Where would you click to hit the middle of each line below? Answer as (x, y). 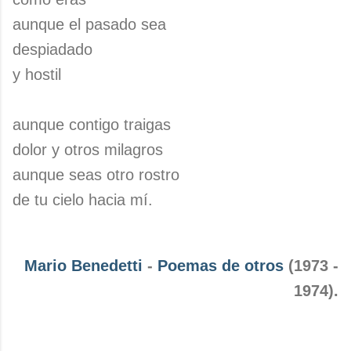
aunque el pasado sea (89, 24)
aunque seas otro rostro (96, 175)
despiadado (52, 49)
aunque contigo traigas (92, 125)
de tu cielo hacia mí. (83, 200)
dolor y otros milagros (88, 150)
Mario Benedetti (83, 266)
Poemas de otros (221, 266)
